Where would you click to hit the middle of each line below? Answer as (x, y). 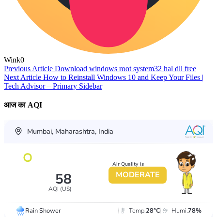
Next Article (23, 77)
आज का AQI (23, 105)
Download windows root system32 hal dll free (125, 68)
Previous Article (28, 68)
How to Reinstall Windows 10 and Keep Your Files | (123, 77)
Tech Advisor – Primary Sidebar (53, 86)
